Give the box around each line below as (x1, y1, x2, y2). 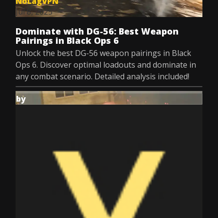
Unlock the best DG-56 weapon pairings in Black (16, 48, 191, 58)
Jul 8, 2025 (16, 6, 53, 17)
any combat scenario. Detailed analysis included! (16, 71, 189, 82)
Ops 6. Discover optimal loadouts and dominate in (16, 59, 196, 70)
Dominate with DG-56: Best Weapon (16, 25, 179, 37)
